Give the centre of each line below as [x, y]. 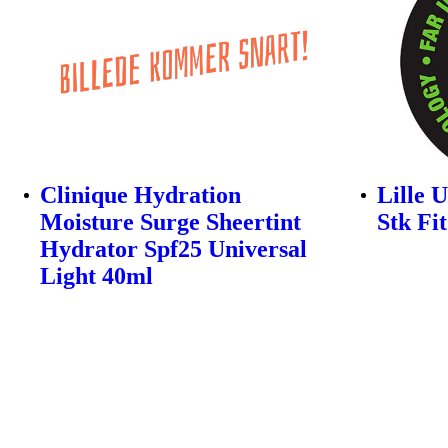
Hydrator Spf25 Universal [173, 249]
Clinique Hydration [140, 195]
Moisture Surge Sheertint [170, 222]
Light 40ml [96, 276]
